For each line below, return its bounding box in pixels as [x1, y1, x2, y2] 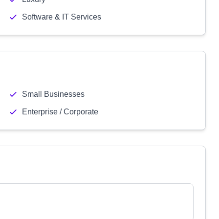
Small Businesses [22, 90, 85, 98]
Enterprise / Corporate [22, 108, 98, 116]
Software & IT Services [22, 13, 101, 21]
